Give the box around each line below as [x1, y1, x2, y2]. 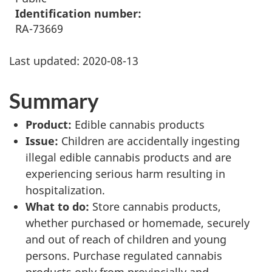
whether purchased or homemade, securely [25, 216, 250, 230]
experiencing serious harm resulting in [25, 166, 225, 181]
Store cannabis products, [89, 199, 221, 214]
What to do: [25, 199, 89, 214]
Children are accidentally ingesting [58, 134, 240, 148]
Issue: [25, 134, 58, 148]
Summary [9, 87, 99, 113]
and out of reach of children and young [25, 232, 226, 246]
